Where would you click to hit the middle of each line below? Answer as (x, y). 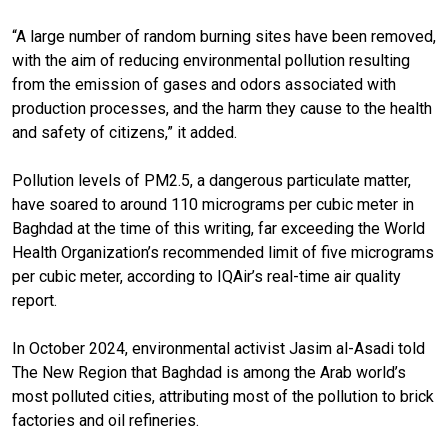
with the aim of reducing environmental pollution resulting (211, 60)
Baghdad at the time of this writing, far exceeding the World (218, 228)
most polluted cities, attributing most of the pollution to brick (223, 396)
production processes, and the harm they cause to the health (222, 108)
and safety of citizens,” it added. (124, 132)
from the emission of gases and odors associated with (204, 84)
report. (34, 300)
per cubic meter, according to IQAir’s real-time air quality (206, 276)
